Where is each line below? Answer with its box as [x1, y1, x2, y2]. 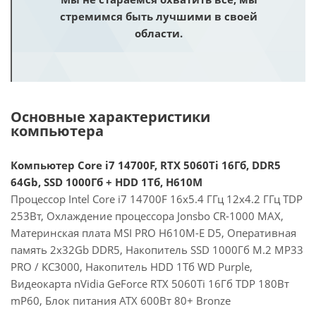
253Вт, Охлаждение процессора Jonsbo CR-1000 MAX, [11, 209, 284, 223]
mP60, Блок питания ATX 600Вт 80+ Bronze [11, 293, 231, 308]
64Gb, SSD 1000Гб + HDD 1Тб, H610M [11, 175, 202, 189]
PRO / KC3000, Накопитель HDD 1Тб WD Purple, [11, 260, 253, 274]
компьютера [11, 121, 104, 140]
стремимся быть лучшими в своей [60, 9, 257, 23]
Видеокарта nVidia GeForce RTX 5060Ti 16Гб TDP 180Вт [11, 276, 289, 291]
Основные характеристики [11, 107, 210, 126]
